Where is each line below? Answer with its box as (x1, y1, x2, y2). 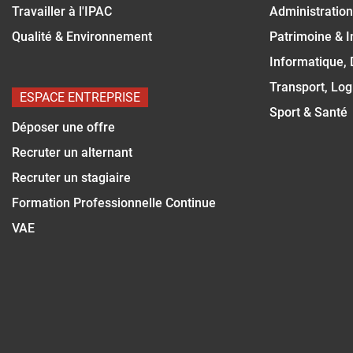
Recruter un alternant (12, 144, 132, 160)
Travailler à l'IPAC (12, 3, 112, 19)
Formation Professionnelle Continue (12, 195, 216, 210)
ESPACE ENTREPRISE (20, 89, 140, 105)
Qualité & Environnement (12, 28, 152, 44)
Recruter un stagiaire (12, 169, 131, 185)
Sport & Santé (269, 104, 348, 120)
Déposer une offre (12, 119, 115, 135)
